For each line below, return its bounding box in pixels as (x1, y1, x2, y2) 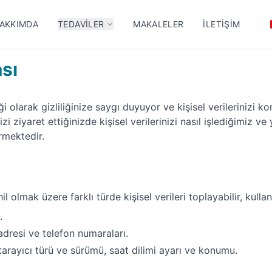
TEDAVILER (58, 19, 104, 29)
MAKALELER (133, 19, 184, 29)
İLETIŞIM (203, 19, 240, 29)
